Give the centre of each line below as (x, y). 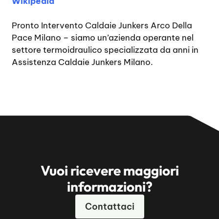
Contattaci (109, 207)
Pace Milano (36, 38)
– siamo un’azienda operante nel (127, 38)
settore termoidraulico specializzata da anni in (105, 50)
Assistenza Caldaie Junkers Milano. (82, 62)
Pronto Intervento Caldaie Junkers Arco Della (102, 25)
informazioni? (109, 186)
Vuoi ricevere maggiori (109, 170)
